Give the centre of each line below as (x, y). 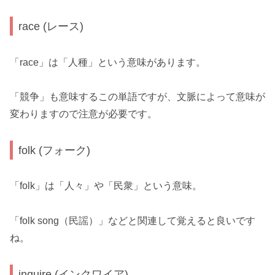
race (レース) (51, 26)
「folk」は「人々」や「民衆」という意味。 (106, 186)
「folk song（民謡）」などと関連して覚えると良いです (133, 221)
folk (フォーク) (55, 150)
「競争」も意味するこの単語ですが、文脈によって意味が (137, 97)
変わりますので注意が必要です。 (83, 114)
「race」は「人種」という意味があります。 (108, 62)
